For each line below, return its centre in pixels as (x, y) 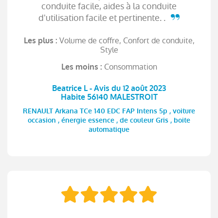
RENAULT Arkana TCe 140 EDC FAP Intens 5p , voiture (109, 111)
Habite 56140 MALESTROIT (109, 97)
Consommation (130, 67)
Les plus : (41, 40)
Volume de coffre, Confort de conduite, (127, 40)
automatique (109, 130)
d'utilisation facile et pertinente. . (103, 18)
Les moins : (82, 67)
